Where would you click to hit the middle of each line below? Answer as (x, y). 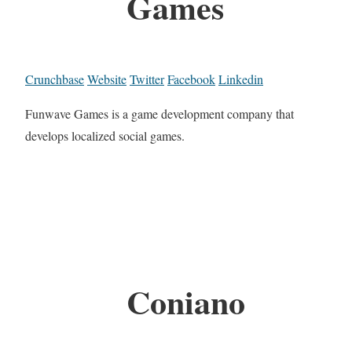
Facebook (191, 79)
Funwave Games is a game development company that (159, 113)
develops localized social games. (105, 135)
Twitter (147, 79)
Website (107, 79)
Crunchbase (55, 79)
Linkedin (241, 79)
